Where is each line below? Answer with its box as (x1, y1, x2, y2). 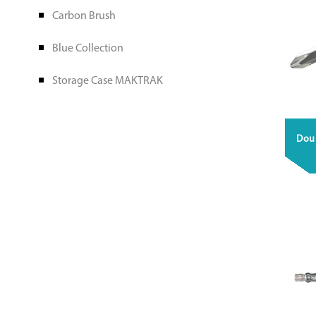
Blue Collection (51, 43, 123, 55)
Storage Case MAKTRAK (51, 75, 163, 87)
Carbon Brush (51, 11, 116, 23)
